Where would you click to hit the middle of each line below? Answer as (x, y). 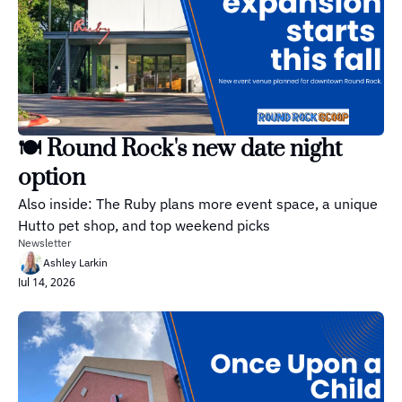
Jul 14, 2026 (47, 283)
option (52, 179)
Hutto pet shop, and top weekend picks (144, 226)
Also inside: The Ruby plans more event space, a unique (198, 204)
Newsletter (44, 243)
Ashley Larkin (75, 263)
